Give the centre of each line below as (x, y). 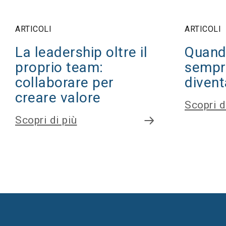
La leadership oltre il (81, 52)
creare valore (60, 98)
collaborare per (65, 82)
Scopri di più (46, 120)
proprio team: (59, 67)
